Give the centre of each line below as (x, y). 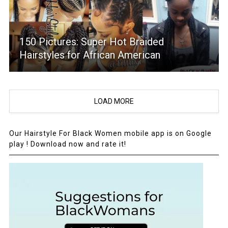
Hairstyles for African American (90, 55)
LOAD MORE (114, 102)
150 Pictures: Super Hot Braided (91, 42)
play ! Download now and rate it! (67, 144)
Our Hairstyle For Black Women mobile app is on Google (110, 134)
